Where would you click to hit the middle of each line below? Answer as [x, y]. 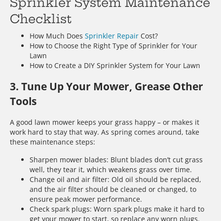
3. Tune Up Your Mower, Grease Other [107, 87]
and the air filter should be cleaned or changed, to [113, 189]
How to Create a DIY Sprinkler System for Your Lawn [115, 65]
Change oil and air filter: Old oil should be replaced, [115, 179]
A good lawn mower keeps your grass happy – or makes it [105, 122]
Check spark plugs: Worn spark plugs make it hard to [117, 209]
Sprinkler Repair [112, 36]
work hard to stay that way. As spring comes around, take [105, 132]
